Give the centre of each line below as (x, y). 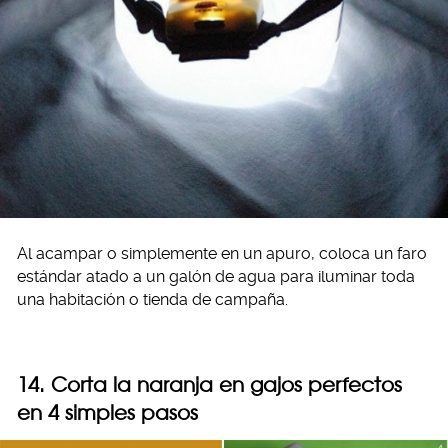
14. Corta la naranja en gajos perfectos (209, 385)
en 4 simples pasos (107, 413)
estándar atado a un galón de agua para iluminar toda (216, 277)
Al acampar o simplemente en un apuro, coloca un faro (222, 254)
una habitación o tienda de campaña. (152, 300)
